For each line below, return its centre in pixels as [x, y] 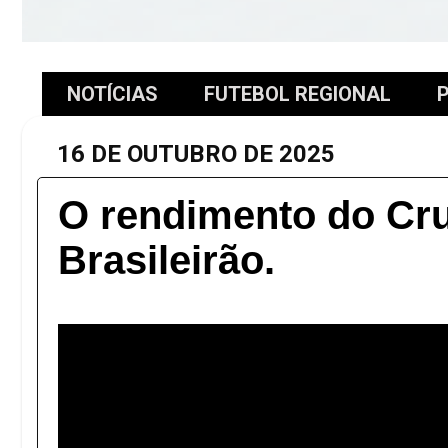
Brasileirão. [166, 260]
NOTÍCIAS [112, 94]
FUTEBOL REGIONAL [297, 94]
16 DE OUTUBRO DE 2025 [196, 154]
